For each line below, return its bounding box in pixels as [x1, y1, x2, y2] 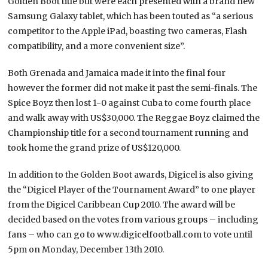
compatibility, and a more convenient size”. [8, 40, 185, 51]
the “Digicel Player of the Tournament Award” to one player [8, 184, 256, 195]
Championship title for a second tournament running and [8, 127, 249, 138]
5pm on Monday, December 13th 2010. [8, 243, 165, 255]
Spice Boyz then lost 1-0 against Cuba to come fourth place [8, 97, 251, 108]
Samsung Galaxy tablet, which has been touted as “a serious [8, 10, 254, 22]
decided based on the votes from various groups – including [8, 214, 259, 225]
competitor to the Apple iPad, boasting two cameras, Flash [8, 25, 248, 36]
